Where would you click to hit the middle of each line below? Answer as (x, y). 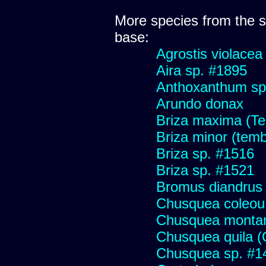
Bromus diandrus (209, 186)
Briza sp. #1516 (205, 153)
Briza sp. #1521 (205, 170)
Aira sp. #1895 (202, 70)
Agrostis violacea (209, 53)
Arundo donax (200, 103)
